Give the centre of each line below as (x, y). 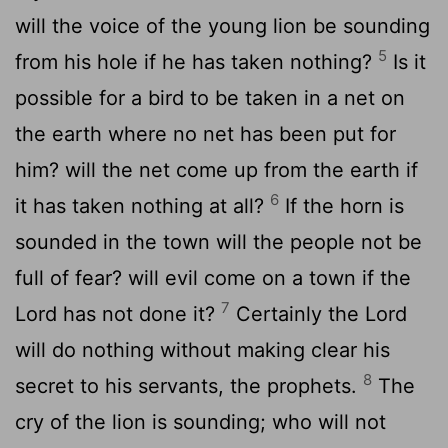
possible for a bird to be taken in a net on (210, 97)
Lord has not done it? (118, 313)
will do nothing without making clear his (202, 349)
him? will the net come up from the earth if (216, 169)
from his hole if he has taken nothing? (196, 61)
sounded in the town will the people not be (218, 241)
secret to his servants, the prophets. (189, 385)
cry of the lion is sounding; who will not (200, 421)
